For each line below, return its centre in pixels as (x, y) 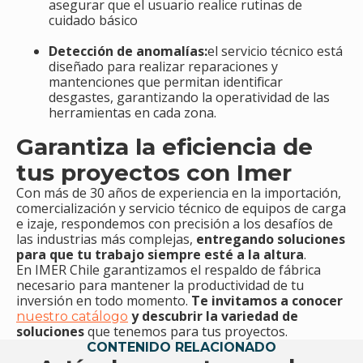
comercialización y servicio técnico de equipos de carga (181, 209)
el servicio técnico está (275, 51)
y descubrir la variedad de (215, 316)
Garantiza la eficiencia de (164, 147)
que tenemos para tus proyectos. (188, 332)
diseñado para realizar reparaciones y (163, 67)
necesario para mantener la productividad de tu (160, 286)
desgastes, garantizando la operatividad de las (189, 98)
